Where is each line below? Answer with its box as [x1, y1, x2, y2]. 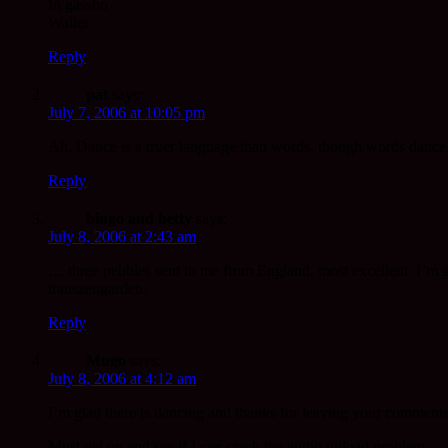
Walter [48, 14, 89, 32]
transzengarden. [48, 280, 147, 298]
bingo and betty [86, 210, 192, 228]
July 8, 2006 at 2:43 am [48, 228, 196, 246]
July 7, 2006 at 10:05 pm [48, 104, 205, 122]
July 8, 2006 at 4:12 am [48, 370, 196, 388]
